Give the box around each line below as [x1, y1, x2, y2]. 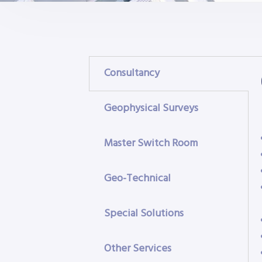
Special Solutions [104, 205, 184, 222]
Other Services [104, 240, 171, 257]
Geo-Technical [104, 170, 171, 187]
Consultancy [104, 65, 160, 82]
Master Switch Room [104, 135, 198, 152]
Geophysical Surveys [104, 100, 198, 117]
